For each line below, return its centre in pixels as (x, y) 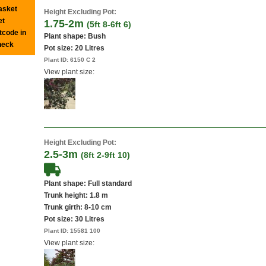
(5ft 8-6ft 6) (109, 24)
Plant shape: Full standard (88, 183)
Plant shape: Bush (75, 36)
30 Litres (90, 219)
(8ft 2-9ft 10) (105, 155)
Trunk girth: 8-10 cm (78, 207)
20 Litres (90, 48)
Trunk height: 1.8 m (76, 195)
